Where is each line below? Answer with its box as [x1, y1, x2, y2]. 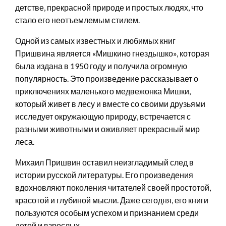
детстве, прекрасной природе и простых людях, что [15, 2, 203, 12]
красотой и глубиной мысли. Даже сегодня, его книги [15, 195, 208, 205]
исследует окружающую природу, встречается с [15, 111, 191, 121]
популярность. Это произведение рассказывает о [15, 73, 198, 83]
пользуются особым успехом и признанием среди [15, 207, 199, 217]
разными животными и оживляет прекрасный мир [15, 124, 200, 134]
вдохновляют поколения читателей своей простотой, [15, 182, 211, 192]
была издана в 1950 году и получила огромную [15, 61, 187, 71]
